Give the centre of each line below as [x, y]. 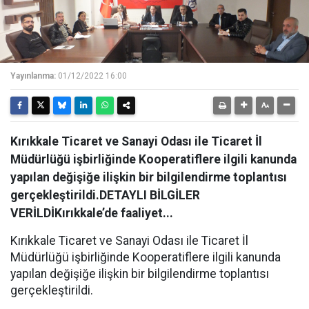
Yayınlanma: [33, 76]
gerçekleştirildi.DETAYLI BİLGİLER [105, 195]
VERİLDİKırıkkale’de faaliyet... [92, 213]
